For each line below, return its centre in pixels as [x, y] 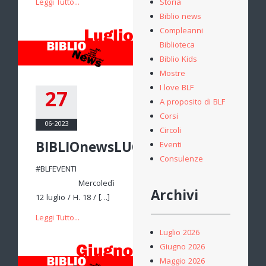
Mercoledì [75, 184]
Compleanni [181, 31]
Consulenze [181, 160]
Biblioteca [177, 46]
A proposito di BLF [192, 103]
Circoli [170, 131]
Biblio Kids [178, 60]
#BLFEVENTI [75, 170]
